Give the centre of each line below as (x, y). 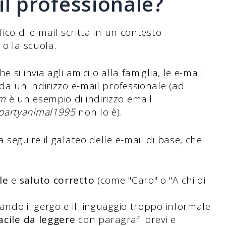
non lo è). (99, 112)
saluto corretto (57, 180)
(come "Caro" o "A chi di (150, 180)
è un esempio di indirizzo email (79, 99)
